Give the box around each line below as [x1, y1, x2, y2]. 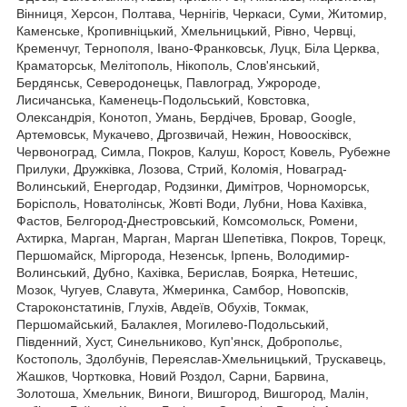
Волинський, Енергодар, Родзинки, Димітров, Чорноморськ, [16, 178, 370, 194]
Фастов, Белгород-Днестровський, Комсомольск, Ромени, [16, 213, 358, 228]
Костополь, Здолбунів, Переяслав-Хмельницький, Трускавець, [16, 351, 386, 366]
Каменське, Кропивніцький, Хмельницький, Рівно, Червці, [16, 23, 356, 38]
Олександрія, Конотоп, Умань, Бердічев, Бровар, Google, [16, 109, 356, 124]
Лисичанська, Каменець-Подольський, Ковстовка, [16, 92, 310, 107]
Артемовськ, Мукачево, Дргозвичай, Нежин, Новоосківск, [16, 126, 352, 142]
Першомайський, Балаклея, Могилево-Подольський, [16, 316, 329, 332]
